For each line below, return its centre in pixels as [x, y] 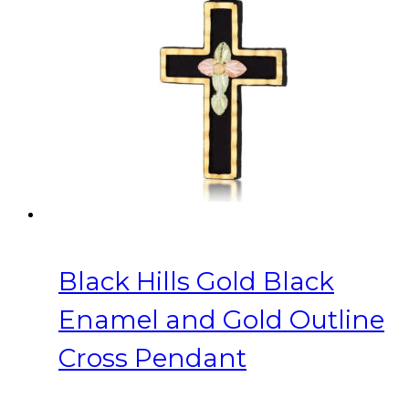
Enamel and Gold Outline [221, 319]
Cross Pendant [152, 357]
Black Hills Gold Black [196, 281]
